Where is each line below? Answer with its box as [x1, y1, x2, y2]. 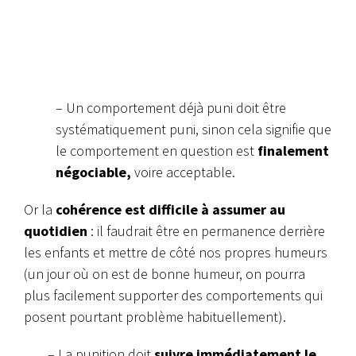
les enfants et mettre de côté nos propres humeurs [24, 243, 327, 262]
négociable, [56, 163, 131, 182]
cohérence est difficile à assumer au [56, 200, 285, 219]
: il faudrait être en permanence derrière [91, 222, 325, 241]
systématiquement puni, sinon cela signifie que [56, 120, 331, 139]
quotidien [24, 222, 91, 241]
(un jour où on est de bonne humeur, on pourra [24, 265, 305, 284]
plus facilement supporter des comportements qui [24, 286, 323, 305]
